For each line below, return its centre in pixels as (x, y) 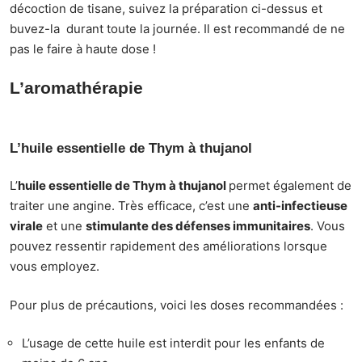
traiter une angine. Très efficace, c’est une (131, 206)
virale (26, 226)
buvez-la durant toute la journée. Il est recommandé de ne (177, 28)
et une (64, 226)
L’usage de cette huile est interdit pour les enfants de (173, 343)
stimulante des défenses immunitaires (198, 226)
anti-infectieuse (300, 206)
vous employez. (55, 267)
